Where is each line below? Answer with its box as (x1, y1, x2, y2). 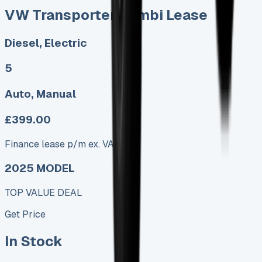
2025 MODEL (5, 161, 75, 176)
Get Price (5, 208, 46, 221)
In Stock (5, 232, 63, 250)
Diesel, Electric (5, 35, 87, 50)
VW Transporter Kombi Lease (5, 5, 208, 24)
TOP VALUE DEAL (5, 187, 82, 199)
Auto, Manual (5, 87, 76, 102)
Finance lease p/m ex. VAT (5, 137, 119, 150)
